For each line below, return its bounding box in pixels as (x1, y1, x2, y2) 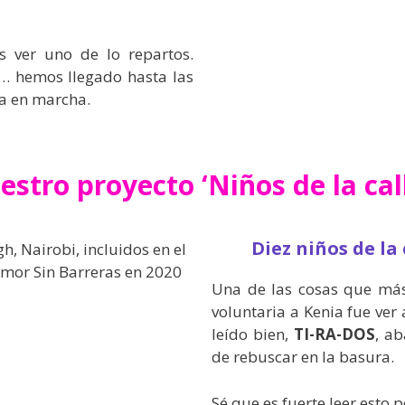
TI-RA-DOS (293, 324, 375, 344)
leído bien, (212, 324, 294, 344)
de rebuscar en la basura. (212, 346, 394, 367)
